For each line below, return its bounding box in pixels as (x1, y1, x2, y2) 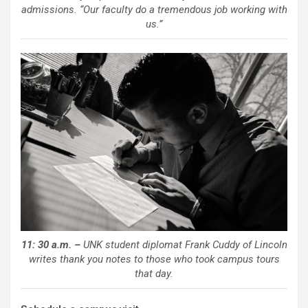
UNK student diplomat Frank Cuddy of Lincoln (80, 238, 287, 251)
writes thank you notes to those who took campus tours (28, 252, 280, 265)
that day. (135, 267, 173, 280)
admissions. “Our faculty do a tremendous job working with (21, 3, 287, 16)
